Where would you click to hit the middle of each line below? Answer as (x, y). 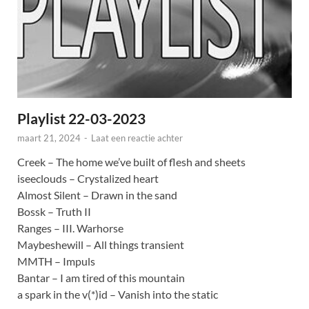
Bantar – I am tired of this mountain (101, 278)
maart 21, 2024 (49, 138)
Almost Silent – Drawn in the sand (97, 195)
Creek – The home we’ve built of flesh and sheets (131, 162)
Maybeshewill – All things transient (101, 245)
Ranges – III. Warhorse (70, 228)
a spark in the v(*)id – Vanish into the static (118, 295)
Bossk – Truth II (54, 212)
